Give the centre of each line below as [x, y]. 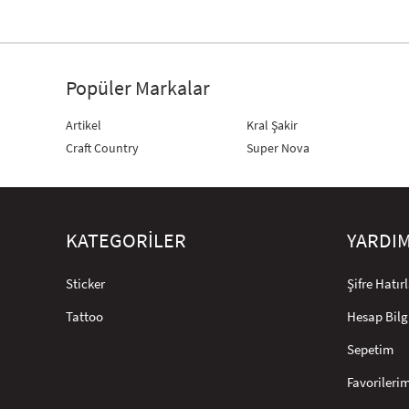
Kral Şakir [273, 125]
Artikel [84, 125]
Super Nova [278, 148]
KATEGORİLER [126, 241]
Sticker [85, 283]
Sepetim [370, 349]
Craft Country [102, 148]
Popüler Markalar [138, 88]
